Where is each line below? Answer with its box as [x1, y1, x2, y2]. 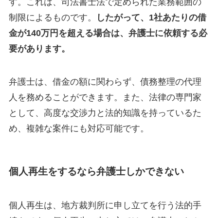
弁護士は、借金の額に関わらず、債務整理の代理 [8, 77, 201, 87]
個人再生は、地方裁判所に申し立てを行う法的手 [8, 200, 201, 210]
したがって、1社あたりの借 [96, 13, 206, 23]
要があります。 [8, 44, 70, 54]
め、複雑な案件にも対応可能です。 [8, 124, 149, 134]
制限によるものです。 [8, 13, 96, 23]
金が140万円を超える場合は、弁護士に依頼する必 [8, 28, 207, 38]
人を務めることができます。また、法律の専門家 [8, 92, 201, 103]
